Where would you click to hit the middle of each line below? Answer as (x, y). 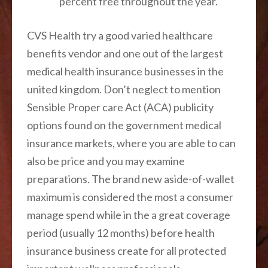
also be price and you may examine (106, 161)
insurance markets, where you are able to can (131, 143)
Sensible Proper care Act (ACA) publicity (120, 107)
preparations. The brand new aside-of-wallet (131, 179)
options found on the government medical (124, 125)
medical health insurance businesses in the (125, 71)
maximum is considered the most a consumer (130, 197)
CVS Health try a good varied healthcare (120, 35)
